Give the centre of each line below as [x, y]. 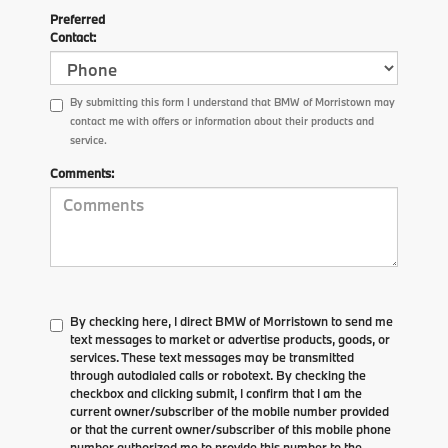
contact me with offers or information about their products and [222, 120]
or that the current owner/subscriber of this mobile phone [230, 428]
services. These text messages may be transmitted [212, 356]
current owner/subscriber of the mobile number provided [229, 410]
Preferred [77, 18]
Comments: [82, 172]
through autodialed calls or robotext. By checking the [218, 374]
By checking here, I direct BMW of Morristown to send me [231, 320]
